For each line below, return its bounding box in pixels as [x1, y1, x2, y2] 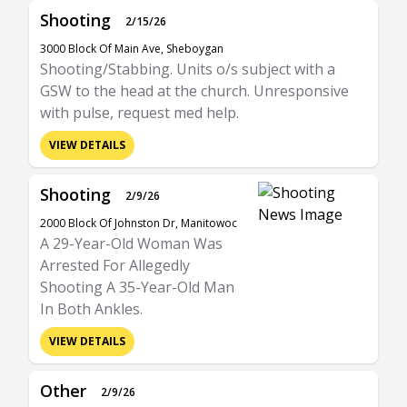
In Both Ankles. [40, 299, 143, 319]
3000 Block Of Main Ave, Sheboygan [40, 41, 223, 56]
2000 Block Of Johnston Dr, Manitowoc [40, 215, 237, 231]
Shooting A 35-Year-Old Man [40, 277, 234, 297]
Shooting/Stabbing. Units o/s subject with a [40, 59, 335, 79]
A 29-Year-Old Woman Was [40, 233, 223, 253]
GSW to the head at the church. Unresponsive [40, 81, 349, 101]
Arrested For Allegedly [40, 255, 190, 275]
